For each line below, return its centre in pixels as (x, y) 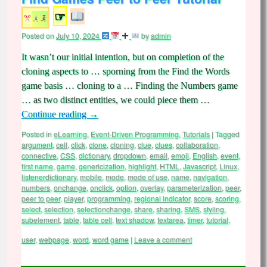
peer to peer (41, 198)
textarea (170, 220)
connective (39, 155)
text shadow (135, 220)
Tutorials (196, 134)
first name (37, 166)
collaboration (197, 145)
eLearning (70, 134)
